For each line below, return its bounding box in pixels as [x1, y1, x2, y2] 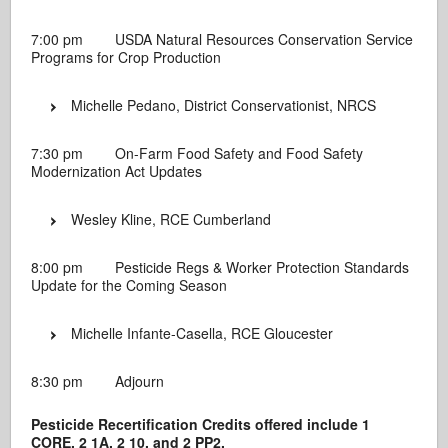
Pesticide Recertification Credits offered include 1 [31, 414, 371, 434]
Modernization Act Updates [31, 161, 203, 181]
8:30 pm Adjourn [31, 371, 165, 391]
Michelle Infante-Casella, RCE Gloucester [71, 323, 334, 343]
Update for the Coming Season [31, 275, 228, 295]
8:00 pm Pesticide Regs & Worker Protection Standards [31, 257, 410, 277]
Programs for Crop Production [31, 47, 222, 67]
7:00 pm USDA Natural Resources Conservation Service [31, 29, 414, 49]
